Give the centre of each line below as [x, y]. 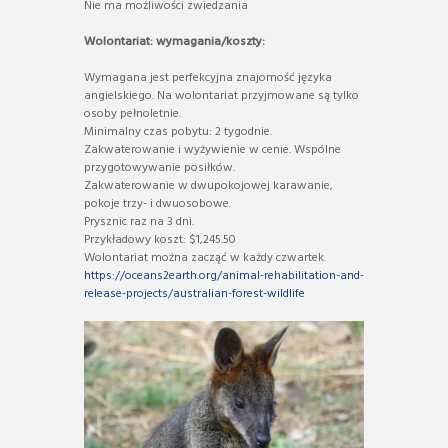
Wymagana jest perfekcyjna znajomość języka [208, 78]
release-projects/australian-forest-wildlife [194, 294]
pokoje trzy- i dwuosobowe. [157, 204]
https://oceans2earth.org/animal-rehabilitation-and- [224, 276]
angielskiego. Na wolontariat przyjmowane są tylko [221, 96]
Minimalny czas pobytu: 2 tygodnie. [178, 132]
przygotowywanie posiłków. [159, 168]
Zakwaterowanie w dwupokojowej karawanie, [208, 186]
